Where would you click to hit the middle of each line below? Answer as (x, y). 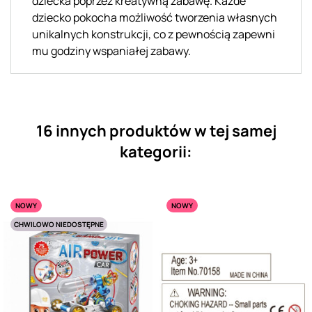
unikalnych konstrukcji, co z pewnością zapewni (154, 34)
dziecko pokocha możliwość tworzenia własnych (155, 17)
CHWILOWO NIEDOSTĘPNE (59, 224)
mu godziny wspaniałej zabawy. (111, 50)
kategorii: (156, 151)
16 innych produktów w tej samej (156, 131)
